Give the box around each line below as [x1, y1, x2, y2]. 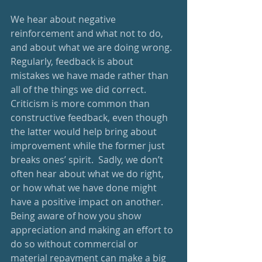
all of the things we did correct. [11, 82, 151, 96]
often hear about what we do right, [11, 167, 166, 180]
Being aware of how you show [11, 209, 143, 222]
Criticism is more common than [11, 96, 152, 110]
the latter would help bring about [11, 125, 159, 138]
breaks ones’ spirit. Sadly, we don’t [11, 153, 166, 166]
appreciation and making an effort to [11, 223, 175, 236]
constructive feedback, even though [11, 111, 170, 124]
